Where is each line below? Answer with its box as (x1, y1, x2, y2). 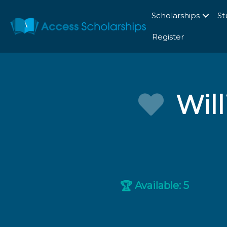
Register (152, 32, 184, 42)
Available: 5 (132, 179, 190, 192)
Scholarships (151, 11, 200, 20)
